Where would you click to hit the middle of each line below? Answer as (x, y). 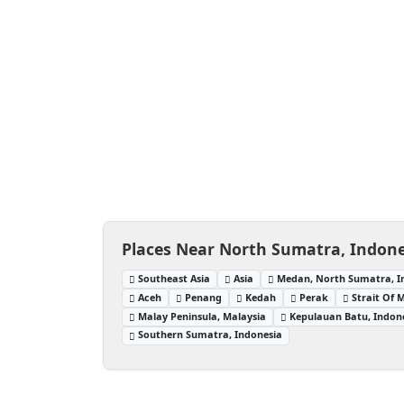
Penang (204, 297)
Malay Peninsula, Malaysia (202, 316)
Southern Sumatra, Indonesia (211, 335)
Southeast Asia (174, 278)
